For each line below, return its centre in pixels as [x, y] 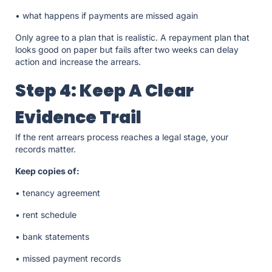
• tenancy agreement [59, 193]
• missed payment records [69, 259]
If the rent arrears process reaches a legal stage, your [122, 137]
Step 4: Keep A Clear [104, 91]
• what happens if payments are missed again [108, 16]
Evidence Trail [80, 118]
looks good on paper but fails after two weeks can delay [127, 50]
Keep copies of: [48, 171]
